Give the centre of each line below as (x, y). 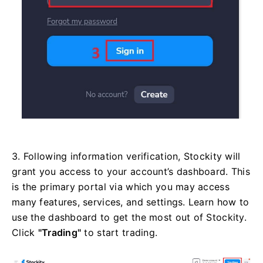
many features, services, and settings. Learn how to (131, 202)
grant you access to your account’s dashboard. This (131, 171)
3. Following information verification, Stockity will (126, 156)
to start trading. (119, 232)
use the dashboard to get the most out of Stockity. (129, 217)
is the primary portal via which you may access (121, 186)
